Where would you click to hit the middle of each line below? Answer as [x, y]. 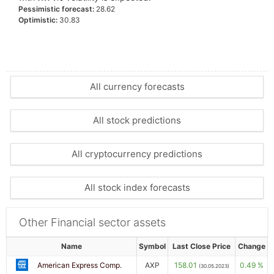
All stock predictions [137, 120]
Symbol [152, 246]
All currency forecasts [137, 87]
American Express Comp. [80, 265]
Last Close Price [202, 246]
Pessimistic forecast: [56, 9]
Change [251, 246]
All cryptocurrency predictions [137, 154]
